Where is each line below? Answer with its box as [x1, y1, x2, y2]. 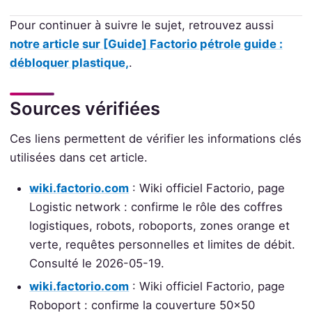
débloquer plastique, [9, 55, 129, 70]
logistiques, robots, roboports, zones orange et [29, 218, 290, 233]
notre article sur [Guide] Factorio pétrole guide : [9, 36, 283, 51]
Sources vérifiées [9, 97, 160, 119]
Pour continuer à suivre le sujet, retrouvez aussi [9, 17, 274, 32]
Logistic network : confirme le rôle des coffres [29, 199, 283, 214]
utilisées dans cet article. [9, 150, 148, 164]
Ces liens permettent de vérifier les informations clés [9, 131, 302, 146]
